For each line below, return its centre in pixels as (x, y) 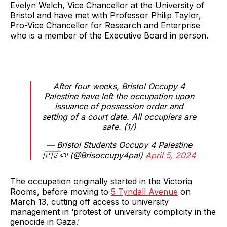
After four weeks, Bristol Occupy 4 (119, 86)
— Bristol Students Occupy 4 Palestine (119, 145)
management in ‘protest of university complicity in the (113, 212)
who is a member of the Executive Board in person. (109, 36)
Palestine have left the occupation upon (119, 97)
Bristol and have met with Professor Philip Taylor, (106, 15)
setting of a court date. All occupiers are (119, 117)
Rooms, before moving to (61, 192)
